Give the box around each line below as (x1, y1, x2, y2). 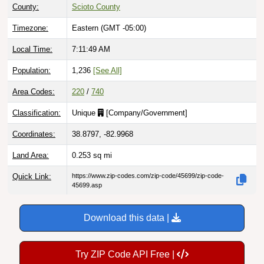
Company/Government (108, 108, 185, 117)
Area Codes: (12, 87, 55, 96)
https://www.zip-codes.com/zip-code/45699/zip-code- (72, 171, 224, 179)
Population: (12, 65, 51, 75)
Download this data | (83, 212, 171, 223)
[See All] (93, 65, 122, 75)
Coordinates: (12, 129, 55, 138)
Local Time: (12, 44, 52, 54)
